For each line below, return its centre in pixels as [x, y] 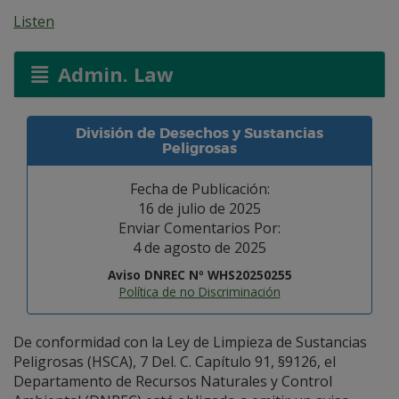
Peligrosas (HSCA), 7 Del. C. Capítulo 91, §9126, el [175, 362]
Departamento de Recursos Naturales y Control [173, 381]
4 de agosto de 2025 [199, 248]
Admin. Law [113, 74]
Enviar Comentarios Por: [199, 228]
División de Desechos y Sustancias [199, 133]
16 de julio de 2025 [199, 208]
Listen [34, 21]
